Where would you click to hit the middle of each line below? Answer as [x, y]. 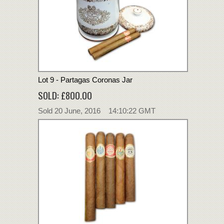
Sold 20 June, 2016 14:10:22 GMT [97, 110]
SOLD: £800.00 [65, 95]
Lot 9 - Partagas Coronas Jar [85, 79]
